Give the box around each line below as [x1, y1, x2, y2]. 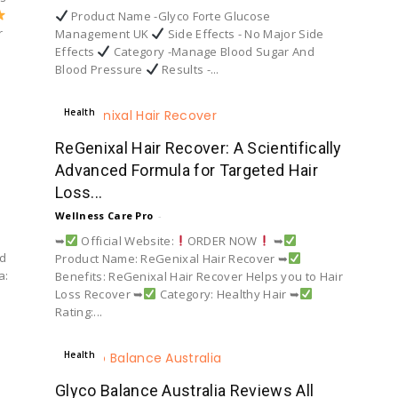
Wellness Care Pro [55, 208, 154, 222]
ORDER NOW [187, 232, 258, 249]
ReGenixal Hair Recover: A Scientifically [55, 138, 342, 157]
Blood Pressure [55, 60, 146, 77]
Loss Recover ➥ [55, 285, 144, 302]
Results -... [158, 60, 219, 77]
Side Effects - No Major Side [164, 25, 324, 42]
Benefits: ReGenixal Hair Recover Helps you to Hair [55, 267, 344, 284]
